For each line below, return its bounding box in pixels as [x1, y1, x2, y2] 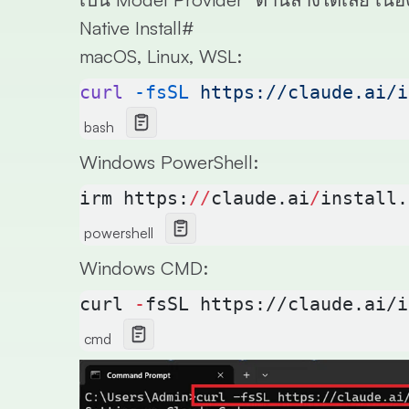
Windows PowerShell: [79, 151, 258, 174]
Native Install [79, 16, 182, 40]
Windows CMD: [79, 257, 208, 280]
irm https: [79, 187, 189, 210]
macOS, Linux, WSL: [79, 45, 242, 68]
